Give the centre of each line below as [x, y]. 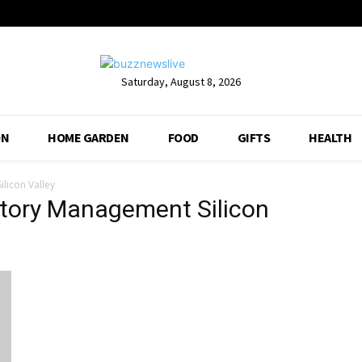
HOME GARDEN [88, 138]
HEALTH [330, 138]
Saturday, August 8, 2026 [181, 81]
